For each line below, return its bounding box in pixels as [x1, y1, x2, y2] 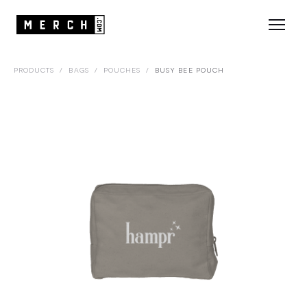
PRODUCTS [14, 65, 55, 75]
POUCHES [103, 65, 141, 75]
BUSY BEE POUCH [155, 65, 224, 75]
